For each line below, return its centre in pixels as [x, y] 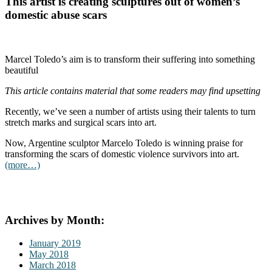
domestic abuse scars [56, 15]
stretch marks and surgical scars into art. [81, 123]
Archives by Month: [55, 220]
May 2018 [49, 254]
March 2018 [53, 265]
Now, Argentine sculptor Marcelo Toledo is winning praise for [124, 143]
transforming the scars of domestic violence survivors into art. [122, 154]
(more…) [22, 165]
